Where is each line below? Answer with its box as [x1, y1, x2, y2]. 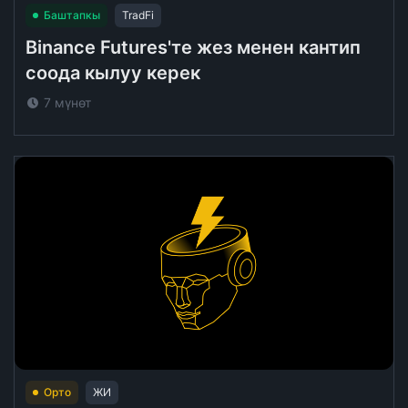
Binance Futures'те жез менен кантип [25, 36, 361, 58]
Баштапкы [44, 8, 100, 22]
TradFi [122, 8, 154, 22]
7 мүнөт [44, 95, 91, 110]
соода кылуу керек [25, 62, 200, 84]
